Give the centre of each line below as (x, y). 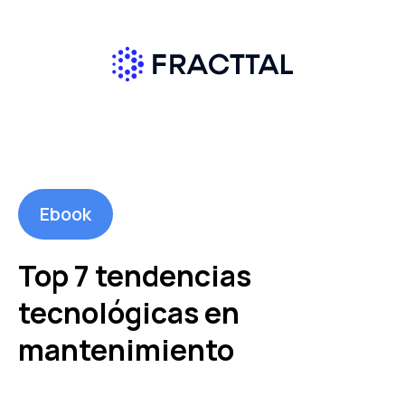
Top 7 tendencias (135, 275)
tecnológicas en (129, 312)
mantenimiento (126, 349)
